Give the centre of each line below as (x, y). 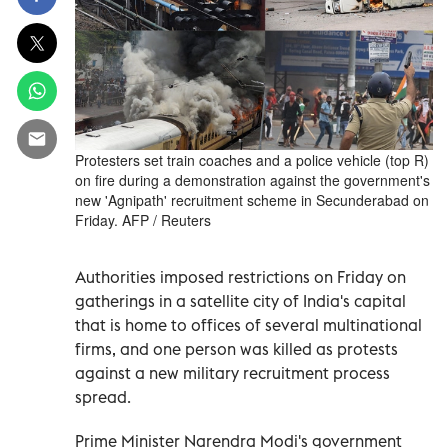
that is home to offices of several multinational (248, 324)
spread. (103, 396)
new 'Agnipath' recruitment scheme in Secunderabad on (252, 199)
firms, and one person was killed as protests (236, 348)
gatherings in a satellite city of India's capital (240, 300)
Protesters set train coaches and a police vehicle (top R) (252, 159)
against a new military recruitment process (232, 372)
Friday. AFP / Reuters (143, 219)
